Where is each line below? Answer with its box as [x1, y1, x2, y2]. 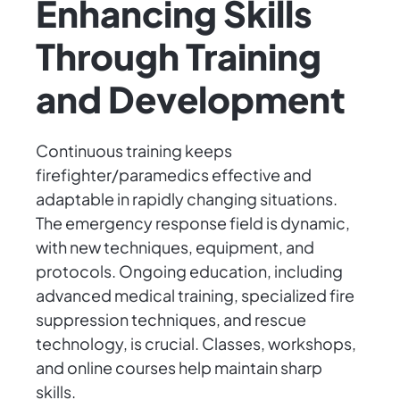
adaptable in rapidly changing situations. [36, 188, 337, 210]
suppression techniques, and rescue [36, 309, 306, 330]
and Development [36, 76, 346, 122]
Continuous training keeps [36, 140, 232, 162]
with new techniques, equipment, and [36, 237, 314, 258]
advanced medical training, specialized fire [36, 285, 354, 306]
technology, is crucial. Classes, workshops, [36, 333, 356, 354]
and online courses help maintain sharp [36, 357, 322, 379]
